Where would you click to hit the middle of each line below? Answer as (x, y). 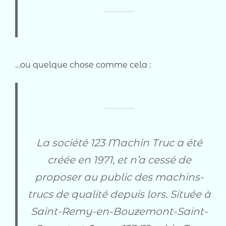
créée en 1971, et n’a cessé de (119, 160)
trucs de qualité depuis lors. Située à (119, 194)
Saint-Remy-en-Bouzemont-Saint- (119, 211)
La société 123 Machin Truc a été (119, 143)
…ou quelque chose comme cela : (83, 65)
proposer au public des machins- (119, 177)
